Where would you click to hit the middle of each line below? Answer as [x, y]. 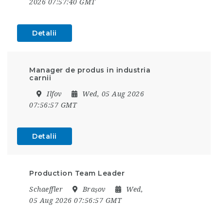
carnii [40, 78]
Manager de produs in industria [90, 70]
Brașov [94, 189]
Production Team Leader [77, 173]
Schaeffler [46, 189]
